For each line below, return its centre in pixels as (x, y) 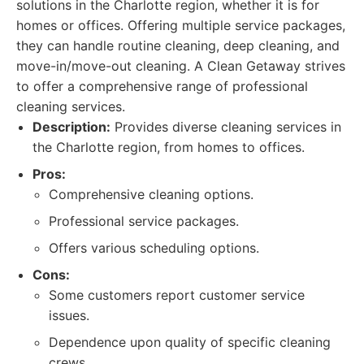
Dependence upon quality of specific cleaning (190, 342)
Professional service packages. (144, 221)
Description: (71, 127)
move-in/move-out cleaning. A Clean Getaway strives (181, 66)
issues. (69, 315)
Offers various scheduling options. (154, 248)
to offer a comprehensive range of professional (162, 86)
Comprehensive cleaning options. (151, 194)
